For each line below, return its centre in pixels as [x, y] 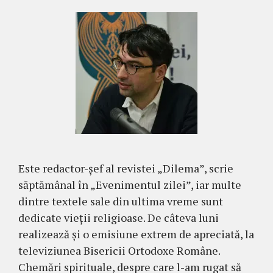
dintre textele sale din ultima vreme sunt [121, 201]
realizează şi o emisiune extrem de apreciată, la [136, 234]
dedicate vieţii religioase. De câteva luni [119, 218]
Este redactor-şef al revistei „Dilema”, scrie [126, 168]
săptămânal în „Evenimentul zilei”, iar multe [130, 185]
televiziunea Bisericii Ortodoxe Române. [119, 251]
